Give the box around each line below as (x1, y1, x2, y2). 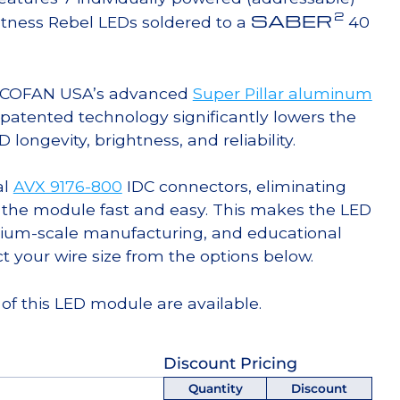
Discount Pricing (163, 353, 298, 372)
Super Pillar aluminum (192, 83, 372, 103)
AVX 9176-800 (12, 177, 122, 196)
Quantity (187, 380, 243, 396)
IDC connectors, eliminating (121, 177, 346, 196)
